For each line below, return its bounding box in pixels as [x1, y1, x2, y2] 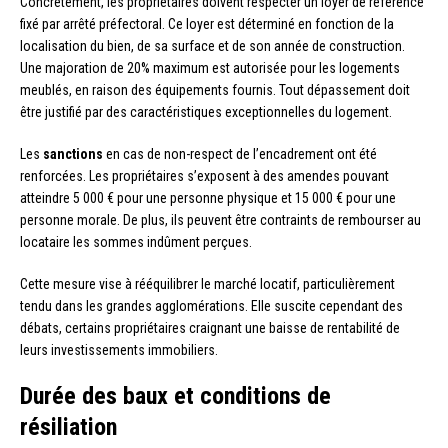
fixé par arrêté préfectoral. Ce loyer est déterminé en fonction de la [20, 15, 394, 32]
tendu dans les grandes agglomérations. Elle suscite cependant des [20, 297, 403, 314]
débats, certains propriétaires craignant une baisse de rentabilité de [20, 319, 400, 336]
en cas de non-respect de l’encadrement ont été [103, 145, 377, 162]
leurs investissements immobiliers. [20, 341, 218, 358]
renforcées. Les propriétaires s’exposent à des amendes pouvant [20, 167, 389, 184]
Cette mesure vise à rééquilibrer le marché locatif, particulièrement [20, 275, 395, 292]
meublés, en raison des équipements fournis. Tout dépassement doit [20, 81, 410, 98]
